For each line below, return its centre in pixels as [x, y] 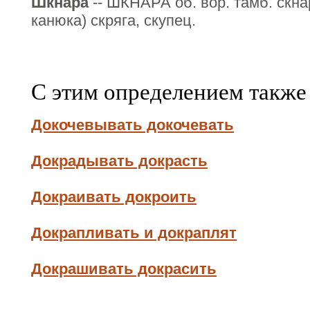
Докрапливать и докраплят [134, 233]
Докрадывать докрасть [119, 161]
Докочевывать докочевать [133, 125]
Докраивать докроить [114, 197]
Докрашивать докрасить [124, 269]
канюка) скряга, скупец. [113, 20]
